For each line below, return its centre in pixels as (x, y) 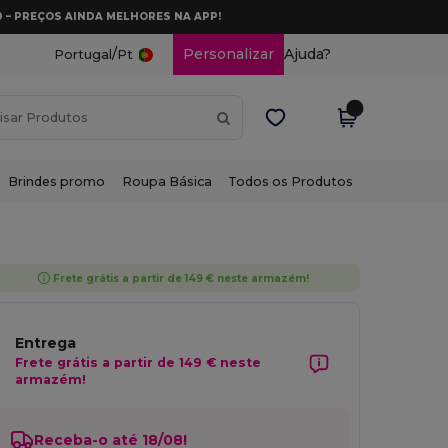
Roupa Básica (166, 181)
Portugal (82, 54)
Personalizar (228, 54)
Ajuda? (307, 54)
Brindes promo (57, 181)
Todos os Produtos (291, 181)
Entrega (46, 343)
